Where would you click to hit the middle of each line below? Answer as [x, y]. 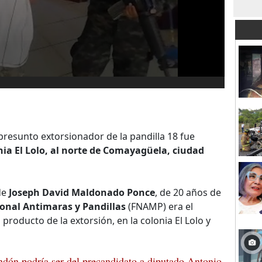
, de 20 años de [188, 192]
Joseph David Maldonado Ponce [82, 192]
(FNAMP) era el [159, 206]
